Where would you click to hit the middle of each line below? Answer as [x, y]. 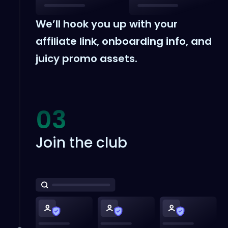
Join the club [82, 143]
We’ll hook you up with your [107, 24]
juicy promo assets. [87, 59]
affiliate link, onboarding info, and [124, 41]
